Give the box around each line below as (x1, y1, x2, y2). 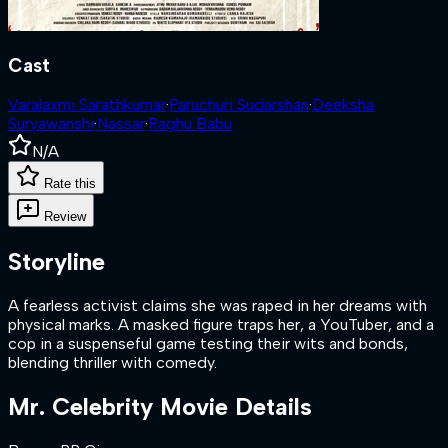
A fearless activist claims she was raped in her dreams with (8, 296, 427, 316)
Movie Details (153, 392, 312, 422)
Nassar (97, 114, 145, 134)
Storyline (8, 247, 105, 277)
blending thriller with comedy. (8, 353, 217, 373)
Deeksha (312, 95, 374, 115)
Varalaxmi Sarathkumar (8, 95, 166, 115)
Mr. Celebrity (8, 392, 153, 422)
